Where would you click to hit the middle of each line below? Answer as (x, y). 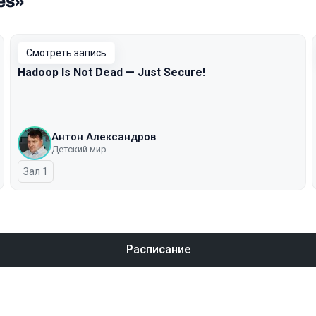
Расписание (158, 249)
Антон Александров (104, 137)
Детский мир (79, 149)
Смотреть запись (66, 53)
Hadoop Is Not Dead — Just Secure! (111, 72)
